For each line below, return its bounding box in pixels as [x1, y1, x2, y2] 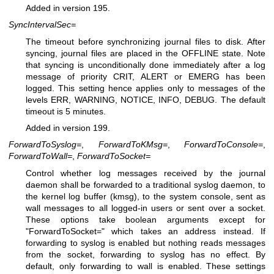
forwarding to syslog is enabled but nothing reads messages [26, 237, 265, 248]
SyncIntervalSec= [9, 20, 76, 30]
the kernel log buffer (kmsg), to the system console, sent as [26, 191, 265, 201]
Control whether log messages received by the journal [26, 168, 265, 178]
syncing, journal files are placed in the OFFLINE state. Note [26, 48, 265, 58]
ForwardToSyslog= [9, 139, 81, 150]
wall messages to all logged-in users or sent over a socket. [26, 202, 265, 213]
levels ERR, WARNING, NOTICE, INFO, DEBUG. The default [26, 94, 265, 105]
